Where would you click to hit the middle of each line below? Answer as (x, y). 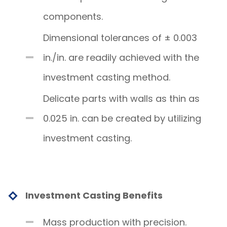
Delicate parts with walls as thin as (121, 98)
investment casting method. (107, 77)
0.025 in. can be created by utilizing (122, 118)
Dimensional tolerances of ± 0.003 (120, 37)
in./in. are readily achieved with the (121, 57)
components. (73, 16)
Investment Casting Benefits (94, 195)
